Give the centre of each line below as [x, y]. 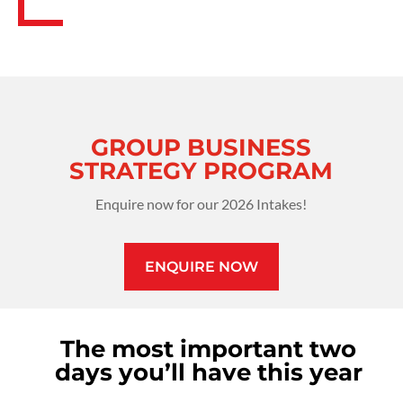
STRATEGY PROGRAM [201, 171]
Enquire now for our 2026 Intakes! [201, 204]
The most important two [209, 349]
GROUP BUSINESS [201, 148]
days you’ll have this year [208, 372]
